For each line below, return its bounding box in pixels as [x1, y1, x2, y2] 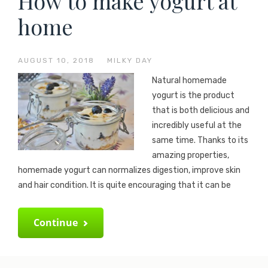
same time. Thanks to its [152, 135, 248, 145]
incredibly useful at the [152, 120, 242, 130]
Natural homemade [152, 75, 227, 86]
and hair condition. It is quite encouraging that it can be [18, 180, 231, 190]
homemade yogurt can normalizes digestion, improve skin [18, 165, 240, 175]
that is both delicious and [152, 105, 249, 115]
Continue [33, 216, 78, 229]
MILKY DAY [107, 56, 153, 65]
